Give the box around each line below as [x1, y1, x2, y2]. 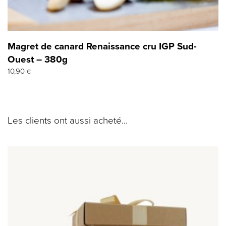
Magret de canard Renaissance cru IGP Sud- [8, 40, 197, 52]
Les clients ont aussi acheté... [8, 115, 128, 126]
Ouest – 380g [8, 53, 68, 65]
